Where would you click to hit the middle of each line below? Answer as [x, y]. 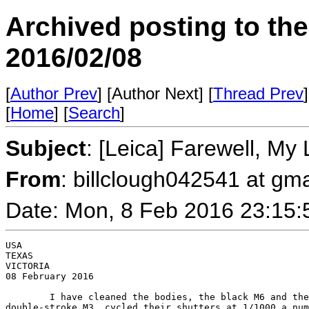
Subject [46, 148]
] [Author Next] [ [155, 93]
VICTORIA [28, 266]
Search [94, 113]
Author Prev [54, 93]
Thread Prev [258, 93]
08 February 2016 [50, 276]
